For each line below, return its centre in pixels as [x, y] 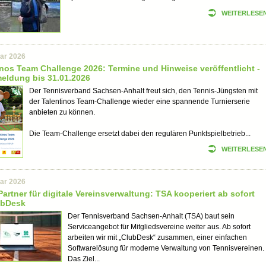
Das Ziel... [84, 259]
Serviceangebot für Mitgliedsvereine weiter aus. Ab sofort [159, 227]
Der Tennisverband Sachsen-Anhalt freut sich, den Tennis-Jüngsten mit [143, 91]
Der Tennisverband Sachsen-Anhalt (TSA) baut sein [151, 216]
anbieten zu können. [62, 112]
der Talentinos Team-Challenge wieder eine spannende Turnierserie [140, 102]
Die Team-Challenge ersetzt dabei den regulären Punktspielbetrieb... [140, 134]
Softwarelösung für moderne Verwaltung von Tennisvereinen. [166, 248]
